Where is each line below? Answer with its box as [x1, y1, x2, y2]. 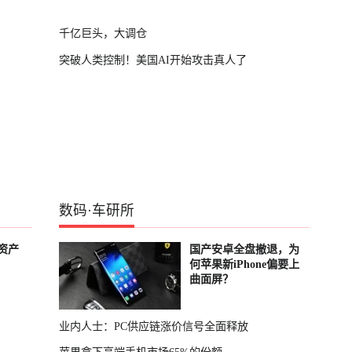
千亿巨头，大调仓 [59, 27, 148, 40]
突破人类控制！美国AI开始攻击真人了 [59, 53, 247, 66]
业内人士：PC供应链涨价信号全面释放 [59, 319, 249, 332]
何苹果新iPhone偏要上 [189, 257, 299, 270]
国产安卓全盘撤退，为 [189, 242, 299, 255]
